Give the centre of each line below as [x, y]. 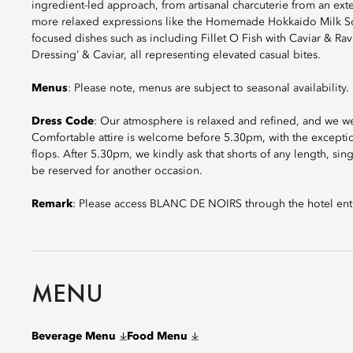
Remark [52, 204]
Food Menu [157, 336]
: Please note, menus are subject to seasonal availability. [208, 88]
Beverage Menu [74, 336]
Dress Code [63, 121]
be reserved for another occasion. [117, 171]
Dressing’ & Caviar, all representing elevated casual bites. [176, 55]
